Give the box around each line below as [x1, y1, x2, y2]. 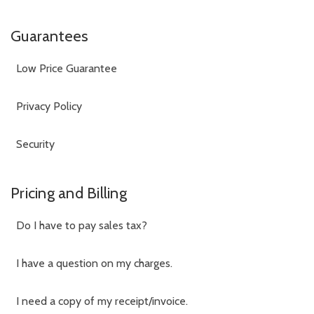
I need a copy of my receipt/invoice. [16, 294, 188, 308]
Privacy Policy [16, 99, 82, 113]
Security [16, 137, 55, 151]
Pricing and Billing [11, 183, 127, 203]
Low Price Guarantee [16, 61, 117, 75]
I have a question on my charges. [16, 256, 172, 270]
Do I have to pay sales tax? [16, 218, 147, 232]
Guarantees [11, 26, 89, 46]
